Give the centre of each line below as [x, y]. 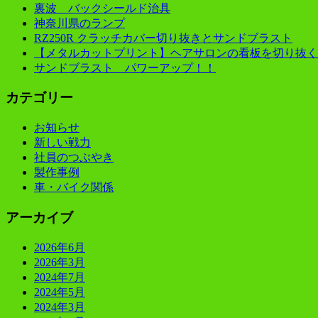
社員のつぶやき [74, 158]
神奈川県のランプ [79, 23]
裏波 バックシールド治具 [102, 8]
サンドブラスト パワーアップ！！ [125, 67]
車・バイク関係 [74, 187]
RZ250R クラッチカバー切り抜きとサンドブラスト [163, 38]
